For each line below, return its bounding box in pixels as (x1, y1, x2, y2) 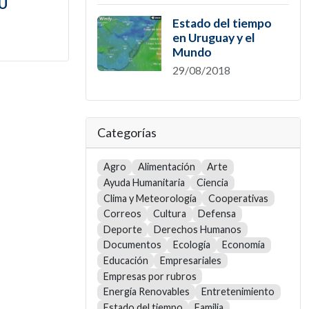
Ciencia (196, 176, 228, 188)
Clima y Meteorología (103, 192, 197, 204)
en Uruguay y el (172, 30, 255, 45)
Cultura (152, 208, 186, 220)
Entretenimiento (201, 286, 275, 298)
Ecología (172, 239, 210, 251)
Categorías (97, 125, 157, 140)
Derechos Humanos (153, 223, 241, 235)
